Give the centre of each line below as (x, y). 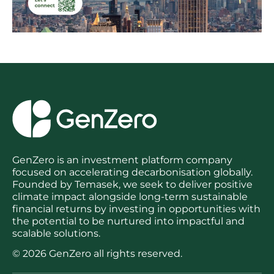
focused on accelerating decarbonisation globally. (132, 172)
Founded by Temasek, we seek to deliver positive (132, 184)
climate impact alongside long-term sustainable (130, 197)
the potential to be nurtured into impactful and (128, 221)
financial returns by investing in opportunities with (136, 209)
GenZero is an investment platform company (122, 160)
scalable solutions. (56, 233)
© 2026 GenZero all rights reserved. (97, 254)
